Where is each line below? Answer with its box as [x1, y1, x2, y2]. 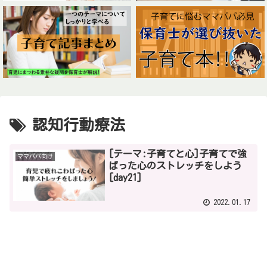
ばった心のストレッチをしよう [108, 161, 243, 171]
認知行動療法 [32, 116, 125, 132]
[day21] [108, 173, 142, 183]
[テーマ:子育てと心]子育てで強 [108, 149, 247, 159]
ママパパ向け [17, 153, 54, 160]
